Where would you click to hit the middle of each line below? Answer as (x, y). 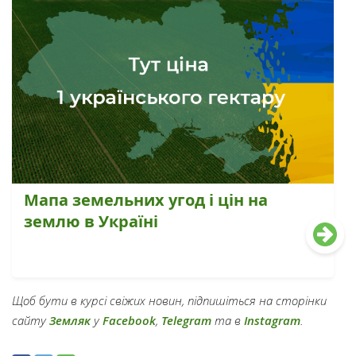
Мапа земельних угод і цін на (146, 199)
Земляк (70, 320)
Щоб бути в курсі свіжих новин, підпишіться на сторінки (169, 300)
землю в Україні (91, 221)
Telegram (186, 320)
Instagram (272, 320)
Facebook (129, 320)
